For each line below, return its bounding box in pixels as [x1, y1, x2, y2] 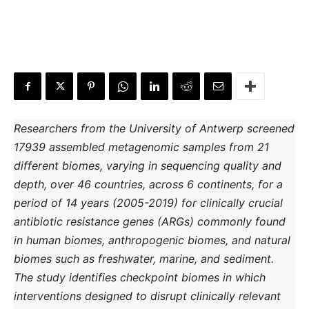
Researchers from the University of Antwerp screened [14, 121, 295, 135]
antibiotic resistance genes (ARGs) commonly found [14, 215, 286, 228]
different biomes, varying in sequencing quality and [14, 159, 281, 172]
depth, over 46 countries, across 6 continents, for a [14, 177, 283, 191]
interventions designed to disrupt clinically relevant [14, 289, 281, 303]
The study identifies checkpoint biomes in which [14, 270, 266, 284]
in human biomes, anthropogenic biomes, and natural [14, 233, 290, 247]
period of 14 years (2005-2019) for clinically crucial [14, 196, 283, 210]
